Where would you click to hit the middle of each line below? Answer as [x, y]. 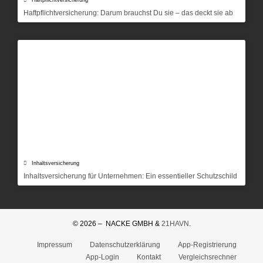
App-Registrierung [207, 245]
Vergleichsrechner [208, 257]
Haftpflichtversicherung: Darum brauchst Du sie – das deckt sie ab [128, 13]
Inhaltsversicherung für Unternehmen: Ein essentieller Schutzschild [130, 176]
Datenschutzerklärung [125, 245]
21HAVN [175, 224]
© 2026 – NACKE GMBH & [117, 224]
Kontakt [149, 257]
